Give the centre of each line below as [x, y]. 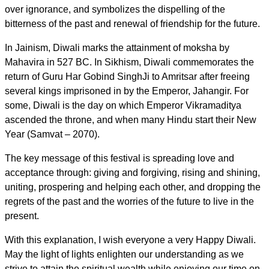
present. [23, 216]
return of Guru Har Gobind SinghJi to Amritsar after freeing [127, 76]
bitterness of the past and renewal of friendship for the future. [132, 23]
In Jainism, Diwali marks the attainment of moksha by [117, 47]
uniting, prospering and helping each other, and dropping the [133, 187]
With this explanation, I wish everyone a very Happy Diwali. [130, 240]
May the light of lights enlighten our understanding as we [124, 254]
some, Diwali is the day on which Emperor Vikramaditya [123, 105]
